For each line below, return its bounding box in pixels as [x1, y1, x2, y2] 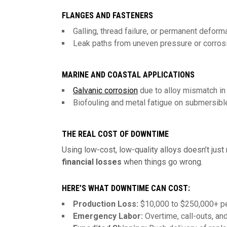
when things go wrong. [122, 157, 203, 167]
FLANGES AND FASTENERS [62, 11, 153, 20]
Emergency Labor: [73, 211, 143, 221]
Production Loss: [73, 199, 138, 209]
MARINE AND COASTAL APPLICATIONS [62, 70, 195, 80]
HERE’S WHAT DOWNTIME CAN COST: [62, 183, 190, 193]
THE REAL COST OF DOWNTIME [62, 129, 169, 139]
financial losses [62, 157, 122, 167]
